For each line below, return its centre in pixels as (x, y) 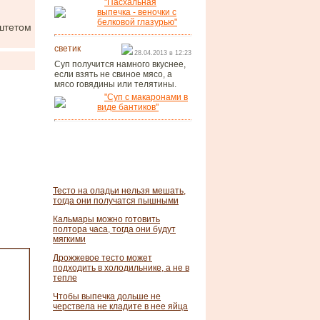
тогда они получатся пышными (116, 201)
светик (67, 49)
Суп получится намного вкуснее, (120, 64)
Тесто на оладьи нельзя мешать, (119, 191)
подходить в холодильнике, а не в (121, 268)
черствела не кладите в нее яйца (120, 306)
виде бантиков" (128, 107)
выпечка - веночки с (137, 12)
